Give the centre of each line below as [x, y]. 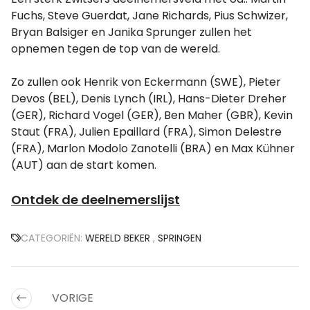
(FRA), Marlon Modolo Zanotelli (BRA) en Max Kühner [153, 149]
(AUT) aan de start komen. [84, 165]
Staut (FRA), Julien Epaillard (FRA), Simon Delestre [146, 132]
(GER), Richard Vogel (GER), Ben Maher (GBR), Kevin [152, 116]
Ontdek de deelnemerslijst [95, 200]
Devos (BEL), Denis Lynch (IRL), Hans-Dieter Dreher [149, 99]
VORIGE [71, 298]
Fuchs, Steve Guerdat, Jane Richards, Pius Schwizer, [149, 16]
